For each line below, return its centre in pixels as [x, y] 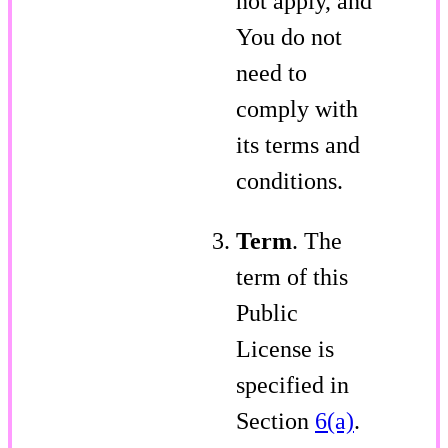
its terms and [298, 144]
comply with [297, 108]
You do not [289, 36]
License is [285, 348]
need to [271, 72]
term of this [292, 276]
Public [267, 312]
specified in [292, 384]
